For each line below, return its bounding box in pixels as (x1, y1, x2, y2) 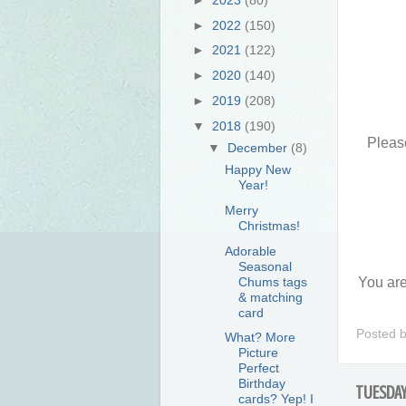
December (227, 140, 292, 155)
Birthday (237, 376, 285, 391)
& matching (237, 289, 303, 304)
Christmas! (237, 217, 300, 233)
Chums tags (237, 274, 307, 289)
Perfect (237, 361, 279, 376)
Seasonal (237, 258, 292, 274)
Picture (237, 345, 278, 361)
